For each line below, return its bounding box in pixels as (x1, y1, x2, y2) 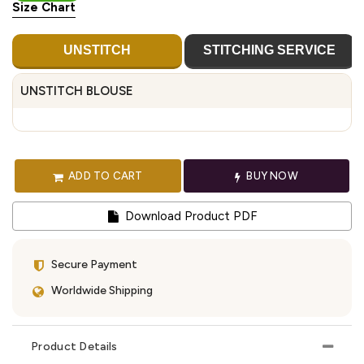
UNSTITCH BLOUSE (20, 83, 133, 98)
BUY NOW (244, 168, 298, 182)
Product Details (31, 340, 118, 354)
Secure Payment (51, 258, 137, 272)
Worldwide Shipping (51, 284, 153, 298)
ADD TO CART (65, 168, 143, 182)
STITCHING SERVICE (203, 42, 336, 57)
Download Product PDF (121, 208, 257, 223)
